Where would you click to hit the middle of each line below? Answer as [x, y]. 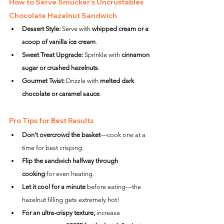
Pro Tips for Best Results [51, 120]
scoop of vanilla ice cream [59, 42]
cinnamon [136, 55]
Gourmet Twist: [43, 81]
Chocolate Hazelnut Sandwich [63, 15]
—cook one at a [124, 135]
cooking [33, 174]
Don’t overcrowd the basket [61, 135]
